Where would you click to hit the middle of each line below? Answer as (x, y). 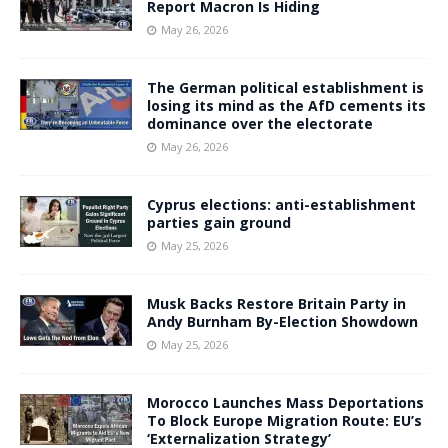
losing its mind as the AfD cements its (286, 106)
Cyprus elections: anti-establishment (281, 205)
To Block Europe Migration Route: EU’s (284, 421)
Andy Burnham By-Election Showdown (282, 322)
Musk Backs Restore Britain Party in (276, 304)
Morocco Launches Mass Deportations (285, 403)
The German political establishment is (285, 88)
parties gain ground (219, 223)
